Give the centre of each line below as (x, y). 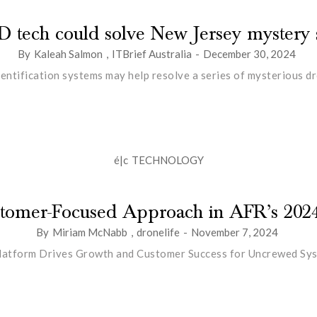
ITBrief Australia (152, 53)
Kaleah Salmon (68, 53)
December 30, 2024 (249, 53)
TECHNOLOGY (167, 160)
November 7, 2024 (234, 232)
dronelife (158, 232)
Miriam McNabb (90, 232)
